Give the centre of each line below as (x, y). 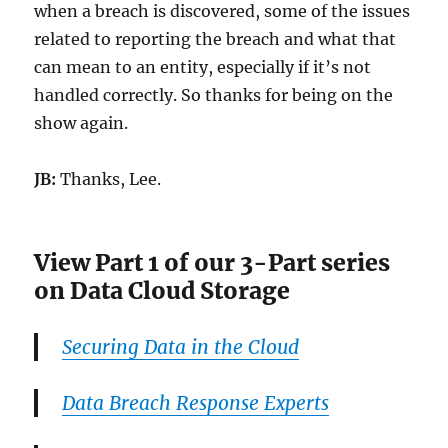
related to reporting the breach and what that (215, 38)
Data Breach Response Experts (196, 402)
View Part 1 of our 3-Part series (212, 262)
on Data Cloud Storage (162, 290)
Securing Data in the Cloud (181, 346)
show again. (81, 122)
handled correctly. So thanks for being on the (214, 94)
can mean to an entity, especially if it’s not (203, 66)
